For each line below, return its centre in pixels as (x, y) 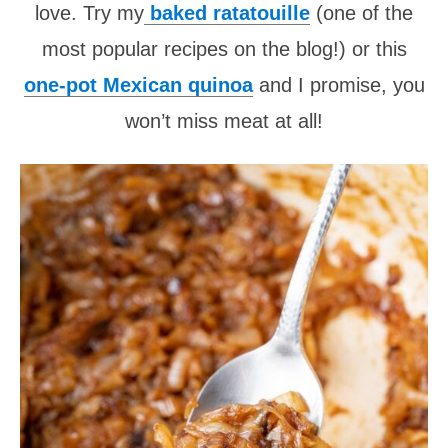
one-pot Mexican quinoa (138, 84)
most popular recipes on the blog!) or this (224, 48)
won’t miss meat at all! (224, 120)
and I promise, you (338, 84)
